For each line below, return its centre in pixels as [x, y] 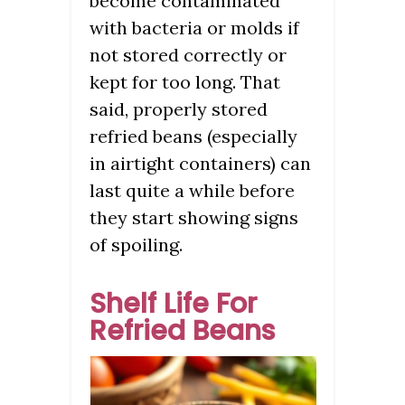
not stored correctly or [188, 55]
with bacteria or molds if [194, 28]
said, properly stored [179, 109]
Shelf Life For [173, 304]
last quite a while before [192, 191]
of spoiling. [136, 245]
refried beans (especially [193, 137]
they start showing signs [194, 218]
